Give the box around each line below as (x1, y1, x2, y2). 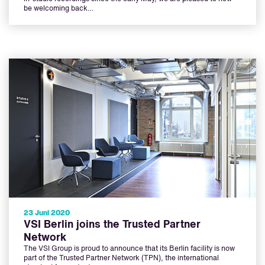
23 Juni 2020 (24, 210, 70, 217)
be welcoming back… (24, 5, 93, 13)
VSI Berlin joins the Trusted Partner (24, 219, 201, 230)
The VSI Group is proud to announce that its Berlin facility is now (24, 245, 235, 253)
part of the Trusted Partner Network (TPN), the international (24, 255, 219, 262)
